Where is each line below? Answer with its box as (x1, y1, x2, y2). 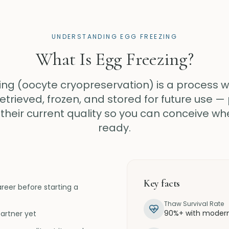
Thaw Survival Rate (164, 199, 224, 208)
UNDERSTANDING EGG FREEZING (51, 32, 178, 41)
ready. (98, 121, 131, 135)
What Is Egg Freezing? (35, 48, 194, 70)
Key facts (144, 177, 180, 190)
